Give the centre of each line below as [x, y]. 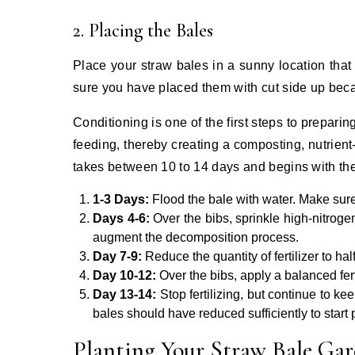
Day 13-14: [125, 294]
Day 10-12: [124, 275]
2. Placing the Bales [143, 30]
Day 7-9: [119, 256]
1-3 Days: [121, 199]
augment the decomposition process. [196, 237]
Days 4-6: [123, 218]
